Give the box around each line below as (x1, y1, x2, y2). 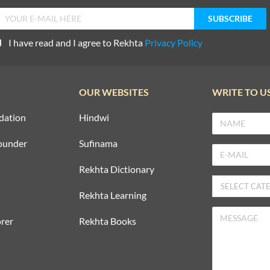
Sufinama (79, 137, 118, 149)
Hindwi (79, 111, 110, 123)
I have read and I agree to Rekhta (8, 36, 145, 48)
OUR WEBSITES (79, 86, 149, 98)
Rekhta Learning (79, 189, 147, 201)
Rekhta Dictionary (79, 163, 155, 175)
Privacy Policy (145, 36, 202, 48)
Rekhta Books (79, 215, 137, 227)
